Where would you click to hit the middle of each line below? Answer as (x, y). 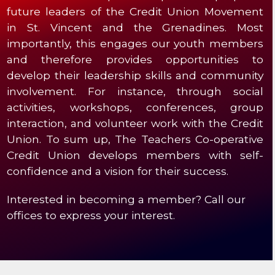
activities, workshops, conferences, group (135, 107)
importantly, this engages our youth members (135, 43)
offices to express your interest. (91, 215)
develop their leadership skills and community (135, 75)
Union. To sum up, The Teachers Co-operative (135, 139)
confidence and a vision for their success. (118, 171)
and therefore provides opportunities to (135, 59)
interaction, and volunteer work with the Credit (135, 123)
